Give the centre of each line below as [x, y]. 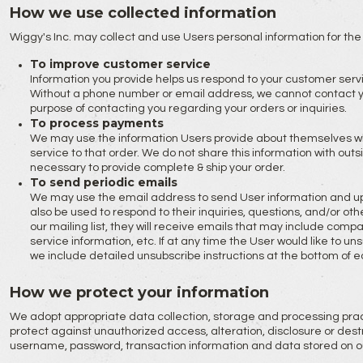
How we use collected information [143, 13]
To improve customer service [120, 64]
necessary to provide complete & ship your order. [157, 168]
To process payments [96, 123]
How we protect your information [139, 293]
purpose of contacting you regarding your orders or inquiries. [188, 109]
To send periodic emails [103, 182]
